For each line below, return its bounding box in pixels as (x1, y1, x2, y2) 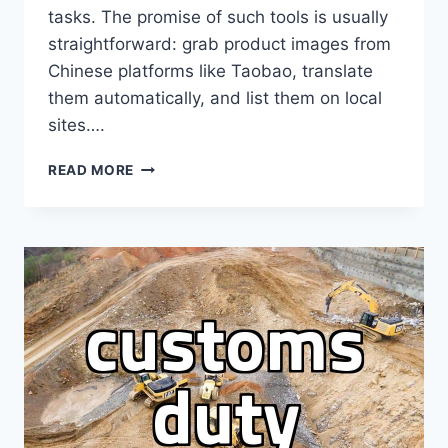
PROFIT (133, 324, 188, 341)
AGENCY (133, 240, 196, 257)
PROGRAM (133, 261, 208, 278)
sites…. (48, 114, 105, 135)
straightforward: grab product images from (48, 33, 391, 54)
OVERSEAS (133, 198, 212, 215)
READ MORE (48, 161, 135, 178)
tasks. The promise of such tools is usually (48, 6, 388, 27)
